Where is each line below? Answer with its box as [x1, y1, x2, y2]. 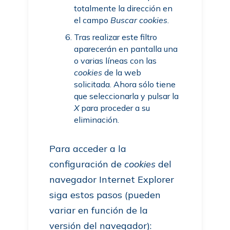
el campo [74, 15, 111, 25]
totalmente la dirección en [74, 3, 173, 13]
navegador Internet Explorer [49, 174, 175, 185]
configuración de [49, 158, 125, 170]
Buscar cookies [110, 15, 168, 25]
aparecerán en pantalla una [74, 44, 178, 54]
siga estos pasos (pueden [49, 189, 161, 201]
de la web [102, 67, 142, 78]
